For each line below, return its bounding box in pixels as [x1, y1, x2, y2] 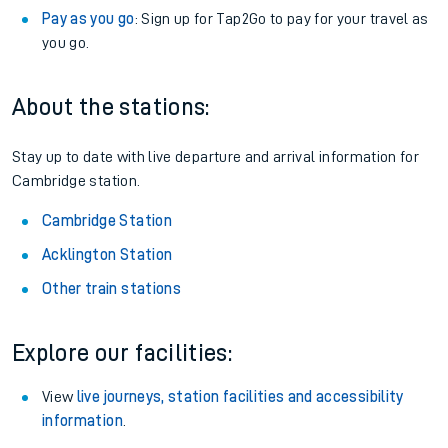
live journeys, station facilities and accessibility [76, 389, 404, 405]
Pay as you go [42, 11, 135, 27]
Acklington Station [42, 247, 173, 263]
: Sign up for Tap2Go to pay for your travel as [134, 11, 429, 27]
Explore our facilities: [12, 341, 233, 365]
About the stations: [12, 95, 210, 119]
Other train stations [42, 281, 181, 297]
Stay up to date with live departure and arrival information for [12, 149, 420, 165]
